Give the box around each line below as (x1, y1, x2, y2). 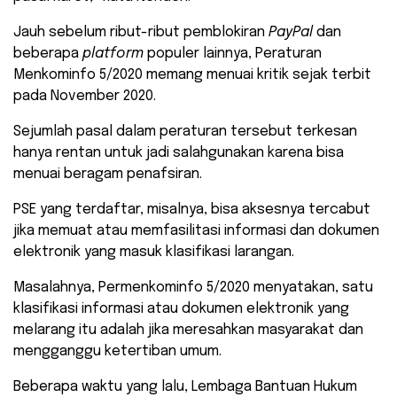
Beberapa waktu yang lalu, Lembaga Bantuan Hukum (13, 379, 357, 395)
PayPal (269, 25, 316, 41)
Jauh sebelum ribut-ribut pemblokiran (13, 25, 269, 41)
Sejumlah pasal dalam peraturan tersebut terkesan (13, 124, 357, 140)
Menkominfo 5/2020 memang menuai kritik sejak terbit (13, 67, 371, 83)
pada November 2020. (13, 89, 156, 105)
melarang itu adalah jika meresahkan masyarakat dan (13, 323, 363, 339)
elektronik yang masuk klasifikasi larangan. (13, 245, 294, 261)
